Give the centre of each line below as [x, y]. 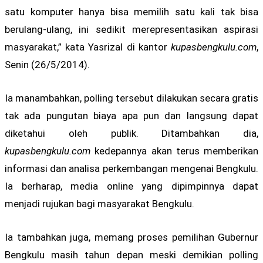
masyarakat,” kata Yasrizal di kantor [88, 47]
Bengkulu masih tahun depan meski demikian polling [131, 255]
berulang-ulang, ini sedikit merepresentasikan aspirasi [131, 29]
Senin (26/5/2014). [47, 64]
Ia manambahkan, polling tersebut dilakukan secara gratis [131, 98]
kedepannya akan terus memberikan [174, 151]
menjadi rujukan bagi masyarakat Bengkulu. [100, 203]
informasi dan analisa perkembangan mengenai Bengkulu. [131, 168]
